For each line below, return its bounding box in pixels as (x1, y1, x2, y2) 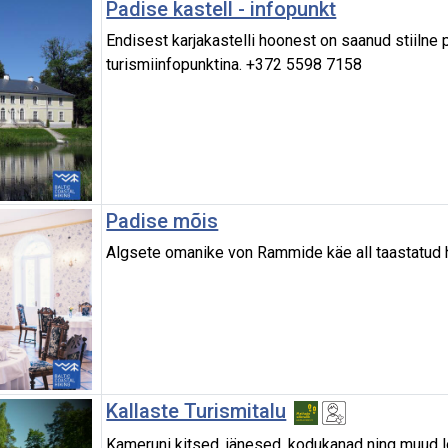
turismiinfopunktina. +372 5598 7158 (106, 55, 363, 75)
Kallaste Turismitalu (106, 399, 287, 424)
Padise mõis (106, 209, 219, 234)
